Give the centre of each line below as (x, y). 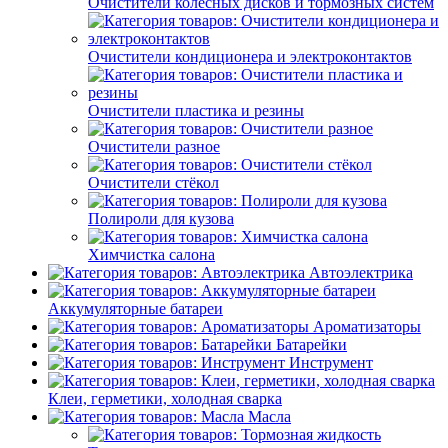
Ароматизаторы (367, 327)
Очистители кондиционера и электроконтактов (250, 57)
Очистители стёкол (153, 183)
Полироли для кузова (161, 219)
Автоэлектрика (361, 273)
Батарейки (311, 345)
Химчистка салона (151, 255)
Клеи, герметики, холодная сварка (165, 399)
